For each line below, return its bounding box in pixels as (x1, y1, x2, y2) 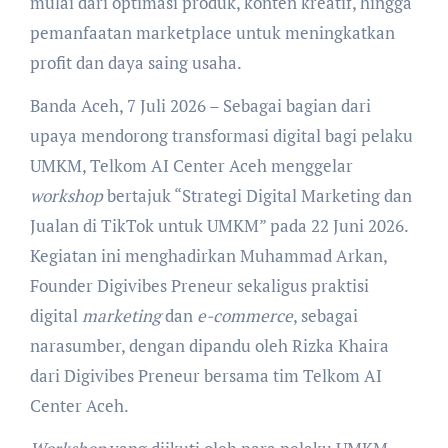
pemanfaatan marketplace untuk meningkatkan (29, 21, 395, 45)
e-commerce (196, 304, 293, 328)
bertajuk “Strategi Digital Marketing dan (102, 184, 412, 208)
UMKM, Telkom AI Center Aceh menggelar (29, 154, 353, 178)
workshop (29, 184, 103, 208)
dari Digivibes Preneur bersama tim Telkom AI (29, 364, 382, 388)
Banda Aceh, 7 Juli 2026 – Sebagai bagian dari (29, 94, 371, 118)
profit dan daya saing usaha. (29, 51, 242, 75)
